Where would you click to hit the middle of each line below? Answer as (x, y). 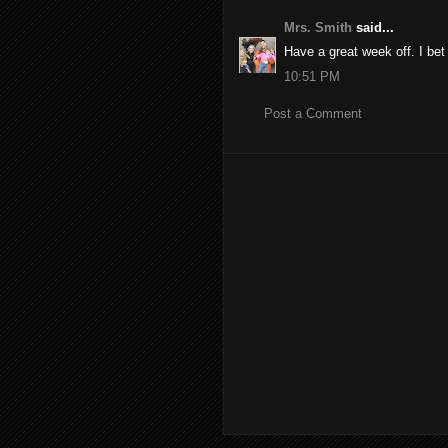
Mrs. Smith (318, 27)
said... (373, 27)
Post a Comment (313, 113)
